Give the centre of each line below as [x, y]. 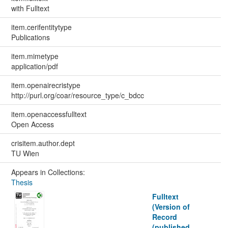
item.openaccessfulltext [49, 114]
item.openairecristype [46, 85]
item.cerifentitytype [41, 27]
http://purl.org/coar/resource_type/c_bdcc [77, 95]
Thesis [22, 182]
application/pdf [34, 66]
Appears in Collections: [48, 172]
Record [165, 217]
